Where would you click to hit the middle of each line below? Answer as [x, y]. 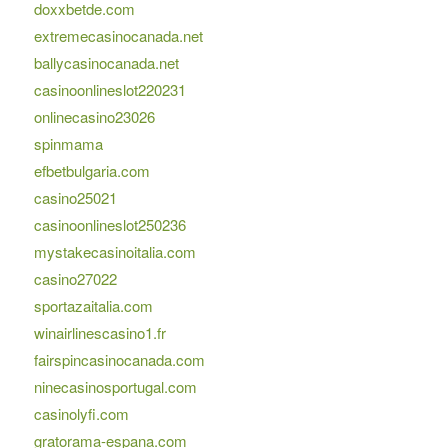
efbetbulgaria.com [91, 171]
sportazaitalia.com [93, 306]
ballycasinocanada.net [106, 63]
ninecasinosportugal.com [115, 387]
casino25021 [75, 198]
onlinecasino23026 [94, 117]
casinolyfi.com [81, 414]
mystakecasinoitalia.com [114, 252]
